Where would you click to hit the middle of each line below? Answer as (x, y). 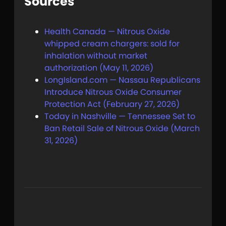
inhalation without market (96, 56)
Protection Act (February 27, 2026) (112, 104)
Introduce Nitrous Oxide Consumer (113, 92)
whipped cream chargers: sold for (112, 44)
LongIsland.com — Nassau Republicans (122, 80)
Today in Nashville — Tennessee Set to (120, 117)
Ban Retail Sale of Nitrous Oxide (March (122, 129)
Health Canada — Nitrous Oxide (107, 32)
